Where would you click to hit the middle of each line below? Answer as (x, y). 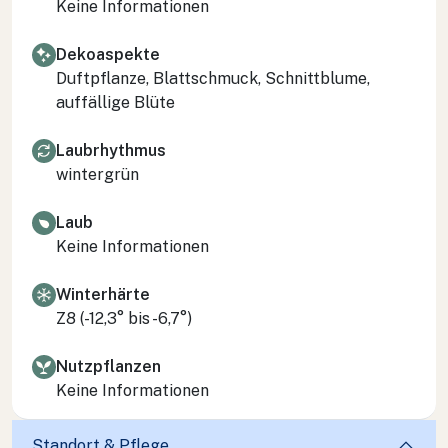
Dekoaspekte (108, 54)
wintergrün (97, 174)
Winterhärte (103, 294)
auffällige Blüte (115, 102)
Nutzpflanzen (108, 366)
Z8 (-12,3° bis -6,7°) (124, 318)
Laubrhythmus (111, 150)
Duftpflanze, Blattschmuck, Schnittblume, (213, 78)
